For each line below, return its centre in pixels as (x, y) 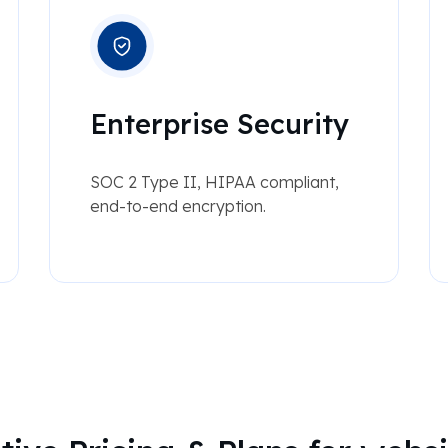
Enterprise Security (219, 124)
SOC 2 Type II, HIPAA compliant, (214, 182)
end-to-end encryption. (177, 206)
